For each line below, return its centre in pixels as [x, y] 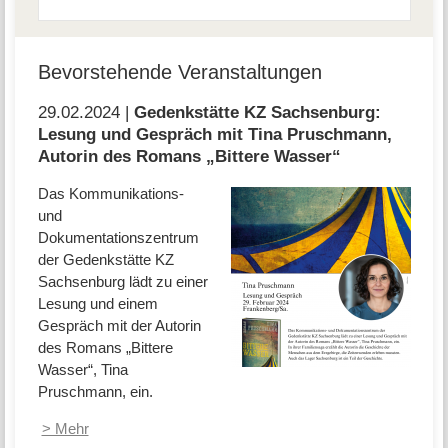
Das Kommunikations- [110, 194]
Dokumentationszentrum [118, 238]
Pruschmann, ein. [95, 392]
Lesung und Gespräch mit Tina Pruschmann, [214, 133]
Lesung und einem [97, 304]
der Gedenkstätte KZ [105, 260]
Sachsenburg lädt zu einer [122, 282]
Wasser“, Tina [82, 370]
